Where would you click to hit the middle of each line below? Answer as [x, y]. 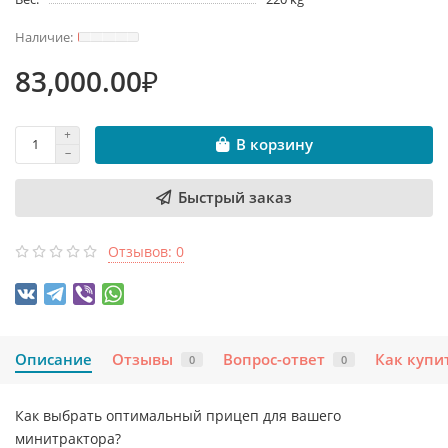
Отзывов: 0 [146, 251]
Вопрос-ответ [274, 359]
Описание [53, 359]
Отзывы [142, 359]
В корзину [274, 145]
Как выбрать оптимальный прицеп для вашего [178, 415]
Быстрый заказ [235, 197]
